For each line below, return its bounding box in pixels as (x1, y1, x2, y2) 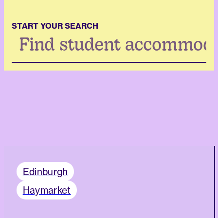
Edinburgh (22, 165, 68, 178)
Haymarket (22, 184, 71, 196)
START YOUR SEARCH (12, 20, 98, 31)
